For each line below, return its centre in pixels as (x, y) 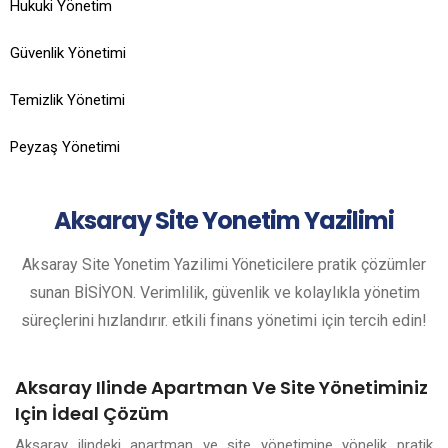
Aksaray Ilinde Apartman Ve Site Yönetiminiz (221, 387)
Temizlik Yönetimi (67, 100)
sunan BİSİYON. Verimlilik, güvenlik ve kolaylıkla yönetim (224, 292)
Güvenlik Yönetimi (68, 53)
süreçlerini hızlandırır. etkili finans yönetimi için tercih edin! (224, 320)
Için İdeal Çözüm (92, 413)
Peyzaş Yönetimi (65, 147)
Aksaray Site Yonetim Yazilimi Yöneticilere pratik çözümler (224, 264)
